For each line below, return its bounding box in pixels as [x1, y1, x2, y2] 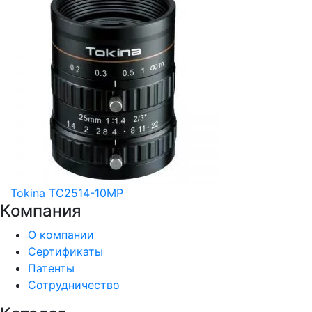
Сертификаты [28, 244, 103, 258]
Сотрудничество [28, 278, 120, 292]
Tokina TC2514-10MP [10, 186, 123, 200]
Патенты [28, 261, 75, 275]
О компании [28, 228, 94, 242]
